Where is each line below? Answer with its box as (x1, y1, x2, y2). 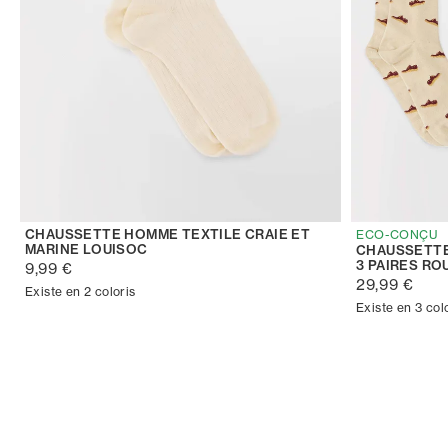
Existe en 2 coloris (25, 283, 136, 299)
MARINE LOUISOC (25, 240, 148, 257)
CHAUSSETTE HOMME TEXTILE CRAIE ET (25, 225, 311, 242)
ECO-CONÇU (356, 226, 438, 242)
